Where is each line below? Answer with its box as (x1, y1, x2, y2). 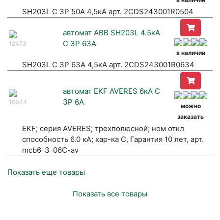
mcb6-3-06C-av (22, 145, 79, 155)
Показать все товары (73, 189, 147, 199)
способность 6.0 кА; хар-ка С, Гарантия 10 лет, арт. (22, 135, 204, 144)
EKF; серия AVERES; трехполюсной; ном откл (22, 124, 184, 134)
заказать (177, 113, 204, 121)
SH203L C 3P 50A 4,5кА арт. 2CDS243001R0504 (22, 7, 193, 17)
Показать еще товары (7, 167, 85, 177)
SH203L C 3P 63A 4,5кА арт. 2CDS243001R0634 (22, 60, 194, 70)
